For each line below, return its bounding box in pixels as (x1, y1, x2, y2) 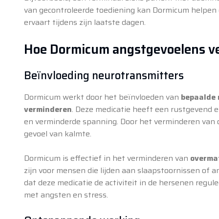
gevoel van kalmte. (23, 127, 91, 140)
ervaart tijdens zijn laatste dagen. (23, 16, 146, 28)
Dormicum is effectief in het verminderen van (23, 152, 190, 164)
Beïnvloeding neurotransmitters (23, 66, 184, 84)
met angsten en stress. (23, 188, 108, 201)
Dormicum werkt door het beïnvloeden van (23, 90, 181, 103)
